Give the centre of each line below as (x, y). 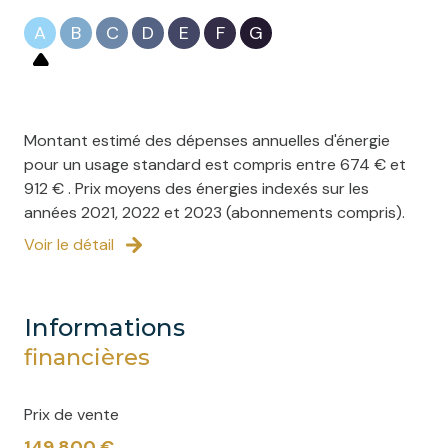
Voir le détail (69, 244)
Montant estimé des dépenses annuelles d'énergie (207, 140)
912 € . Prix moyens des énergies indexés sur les (196, 188)
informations (108, 326)
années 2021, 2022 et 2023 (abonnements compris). (214, 212)
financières (87, 356)
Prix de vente (71, 414)
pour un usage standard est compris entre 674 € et (215, 164)
